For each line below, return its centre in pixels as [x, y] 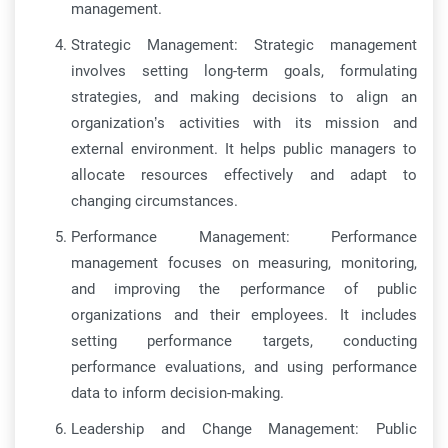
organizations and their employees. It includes [244, 315]
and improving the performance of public [244, 289]
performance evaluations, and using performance [244, 367]
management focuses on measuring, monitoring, [244, 263]
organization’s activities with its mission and [244, 123]
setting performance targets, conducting [244, 341]
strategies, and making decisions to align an [244, 97]
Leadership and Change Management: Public [244, 429]
